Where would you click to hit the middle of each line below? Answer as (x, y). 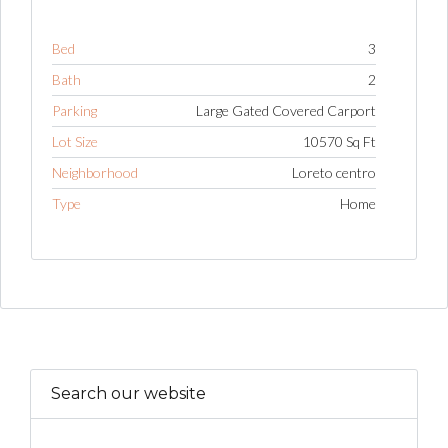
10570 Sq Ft (339, 142)
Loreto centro (334, 173)
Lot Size (75, 142)
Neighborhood (95, 173)
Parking (74, 111)
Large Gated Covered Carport (286, 111)
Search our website (128, 393)
